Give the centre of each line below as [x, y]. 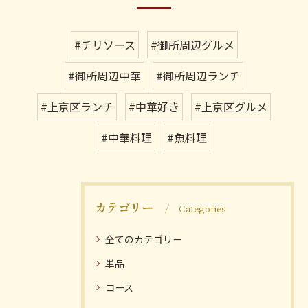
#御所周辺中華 [104, 76]
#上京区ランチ [77, 107]
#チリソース [104, 45]
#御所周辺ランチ [198, 76]
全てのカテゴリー [144, 239]
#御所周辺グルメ [192, 45]
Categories [202, 208]
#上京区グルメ [231, 107]
